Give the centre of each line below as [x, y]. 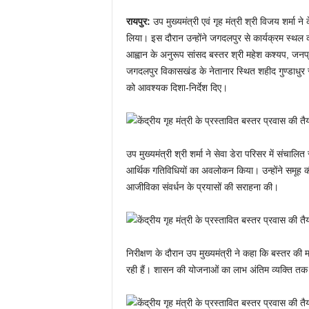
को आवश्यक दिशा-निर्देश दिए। [177, 88]
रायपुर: [139, 21]
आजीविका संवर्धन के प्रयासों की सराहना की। [202, 187]
